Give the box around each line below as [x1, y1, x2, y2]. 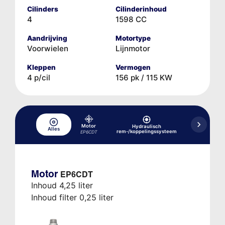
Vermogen [116, 63, 151, 71]
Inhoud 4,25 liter [31, 180, 93, 190]
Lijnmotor [116, 43, 150, 53]
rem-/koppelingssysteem [116, 129, 177, 135]
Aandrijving [27, 34, 67, 42]
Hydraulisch [132, 124, 161, 130]
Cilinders [27, 5, 58, 13]
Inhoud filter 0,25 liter [31, 192, 114, 202]
